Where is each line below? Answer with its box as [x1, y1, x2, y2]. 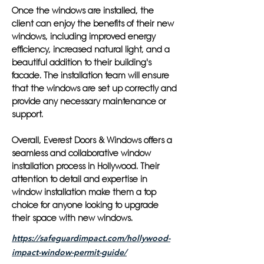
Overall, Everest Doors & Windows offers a [12, 135, 172, 146]
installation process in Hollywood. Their [12, 161, 160, 171]
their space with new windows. [12, 213, 133, 223]
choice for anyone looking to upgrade [12, 200, 159, 210]
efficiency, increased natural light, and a [12, 44, 170, 55]
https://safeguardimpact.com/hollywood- [12, 233, 170, 243]
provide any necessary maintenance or [12, 96, 166, 107]
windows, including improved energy [12, 31, 156, 42]
